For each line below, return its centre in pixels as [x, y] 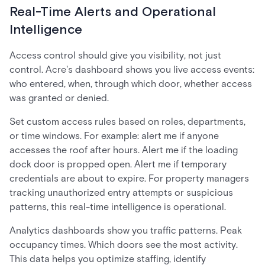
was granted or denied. [59, 98]
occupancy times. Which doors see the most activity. [124, 245]
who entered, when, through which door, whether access [131, 84]
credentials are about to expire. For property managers [129, 178]
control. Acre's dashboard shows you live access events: [132, 70]
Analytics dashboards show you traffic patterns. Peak [126, 230]
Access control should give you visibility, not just [115, 55]
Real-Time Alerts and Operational [113, 12]
